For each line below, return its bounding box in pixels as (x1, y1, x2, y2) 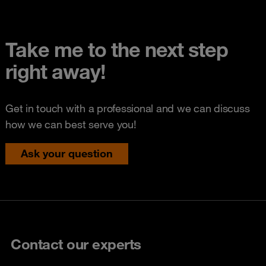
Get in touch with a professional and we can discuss (5, 101, 250, 115)
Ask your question (21, 146, 113, 160)
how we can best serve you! (5, 117, 137, 131)
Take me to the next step (5, 36, 228, 62)
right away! (5, 58, 105, 84)
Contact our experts (11, 235, 141, 253)
